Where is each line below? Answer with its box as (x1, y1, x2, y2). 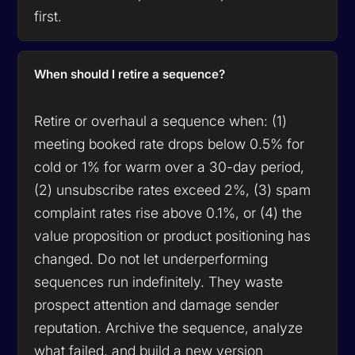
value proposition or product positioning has (34, 227, 311, 244)
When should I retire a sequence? (34, 66, 226, 82)
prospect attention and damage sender (34, 296, 280, 313)
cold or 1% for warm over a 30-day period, (34, 158, 305, 175)
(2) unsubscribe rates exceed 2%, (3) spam (34, 181, 311, 198)
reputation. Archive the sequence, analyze (34, 319, 303, 336)
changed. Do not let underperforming (34, 250, 269, 267)
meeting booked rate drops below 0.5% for (34, 135, 305, 152)
